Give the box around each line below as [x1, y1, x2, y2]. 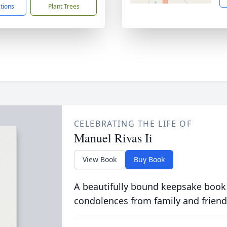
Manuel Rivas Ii [73, 130, 153, 146]
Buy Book [133, 155, 165, 164]
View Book [82, 155, 117, 164]
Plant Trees [48, 2, 80, 11]
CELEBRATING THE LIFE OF [73, 118, 192, 129]
